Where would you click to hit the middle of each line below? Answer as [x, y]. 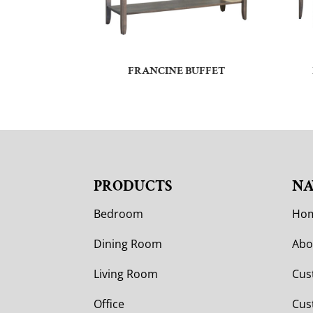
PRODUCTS [133, 187]
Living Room [126, 274]
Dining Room [128, 244]
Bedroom [119, 214]
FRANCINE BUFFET [177, 71]
